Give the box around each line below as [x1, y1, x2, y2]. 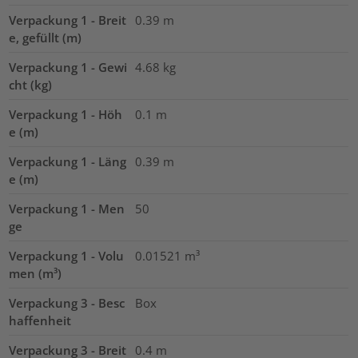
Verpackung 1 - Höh [9, 106, 123, 123]
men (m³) [9, 265, 62, 282]
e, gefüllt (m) [9, 30, 82, 46]
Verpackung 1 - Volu [9, 248, 125, 265]
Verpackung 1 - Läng [9, 153, 127, 170]
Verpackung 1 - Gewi [9, 59, 128, 76]
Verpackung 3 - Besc [9, 295, 125, 312]
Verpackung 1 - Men [9, 201, 125, 217]
